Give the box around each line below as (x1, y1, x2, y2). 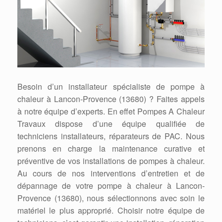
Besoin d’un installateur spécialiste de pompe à (17, 80, 205, 92)
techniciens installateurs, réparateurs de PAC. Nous (17, 130, 205, 142)
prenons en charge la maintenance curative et (17, 142, 205, 154)
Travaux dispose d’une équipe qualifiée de (17, 117, 205, 129)
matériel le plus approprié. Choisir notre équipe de (17, 204, 205, 216)
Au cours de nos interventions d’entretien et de (17, 167, 205, 179)
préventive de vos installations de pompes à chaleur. (17, 155, 205, 166)
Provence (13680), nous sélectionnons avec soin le (17, 192, 205, 204)
